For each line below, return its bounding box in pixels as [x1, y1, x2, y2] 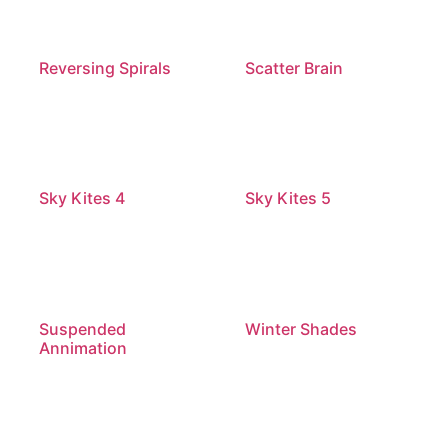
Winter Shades [244, 319, 357, 340]
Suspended [39, 319, 127, 340]
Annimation [39, 338, 128, 359]
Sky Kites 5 [244, 188, 331, 209]
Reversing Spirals [39, 57, 172, 78]
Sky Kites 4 [39, 188, 126, 209]
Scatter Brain [244, 57, 343, 78]
